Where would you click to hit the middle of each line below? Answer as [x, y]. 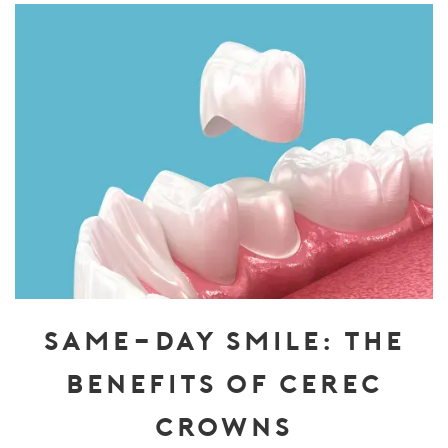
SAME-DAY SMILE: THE [224, 339]
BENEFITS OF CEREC [224, 382]
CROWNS [224, 425]
